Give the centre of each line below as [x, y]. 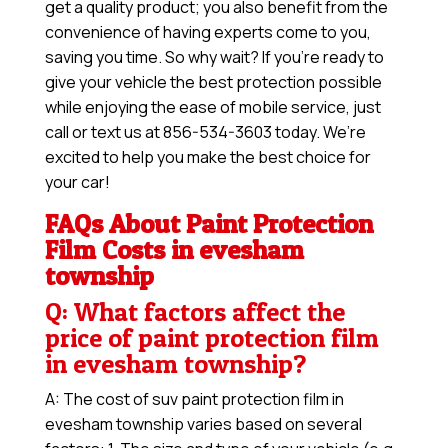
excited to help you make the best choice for [207, 157]
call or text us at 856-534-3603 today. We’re [205, 132]
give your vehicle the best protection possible [213, 82]
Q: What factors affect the [194, 312]
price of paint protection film [211, 338]
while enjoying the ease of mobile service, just [212, 107]
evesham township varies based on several [203, 424]
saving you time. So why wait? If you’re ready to [214, 57]
